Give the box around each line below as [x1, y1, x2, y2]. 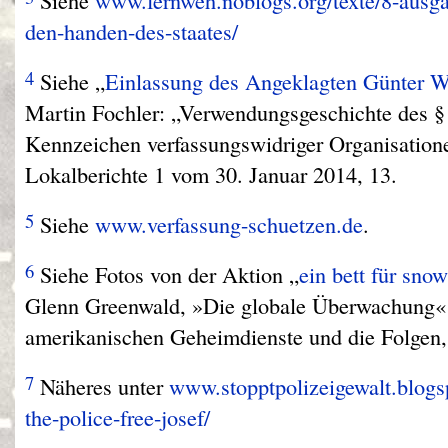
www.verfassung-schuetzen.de [95, 208, 363, 239]
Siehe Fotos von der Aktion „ [34, 259, 299, 290]
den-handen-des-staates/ [25, 15, 238, 46]
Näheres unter [34, 371, 169, 402]
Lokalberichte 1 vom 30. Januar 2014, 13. [25, 158, 397, 189]
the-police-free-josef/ [25, 402, 210, 433]
